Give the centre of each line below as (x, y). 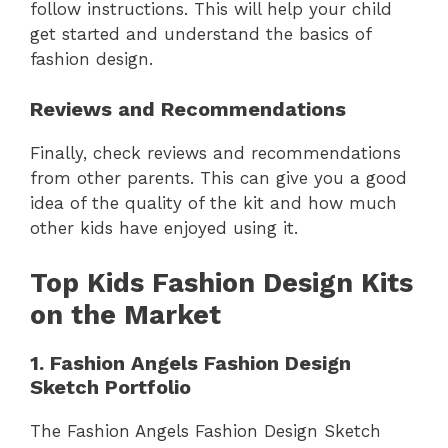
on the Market (125, 314)
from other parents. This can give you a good (218, 178)
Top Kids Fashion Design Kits (221, 282)
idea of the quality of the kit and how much (213, 203)
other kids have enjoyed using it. (164, 228)
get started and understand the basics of (200, 33)
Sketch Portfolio (110, 386)
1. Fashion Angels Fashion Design (190, 362)
